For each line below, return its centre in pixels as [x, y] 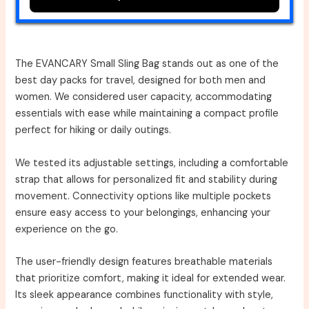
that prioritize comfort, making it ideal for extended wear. [151, 278]
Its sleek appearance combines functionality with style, [144, 295]
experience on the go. [67, 229]
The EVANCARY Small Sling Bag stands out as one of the [147, 64]
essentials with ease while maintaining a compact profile [147, 114]
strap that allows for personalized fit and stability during [147, 179]
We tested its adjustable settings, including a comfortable [152, 163]
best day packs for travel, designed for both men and [141, 81]
